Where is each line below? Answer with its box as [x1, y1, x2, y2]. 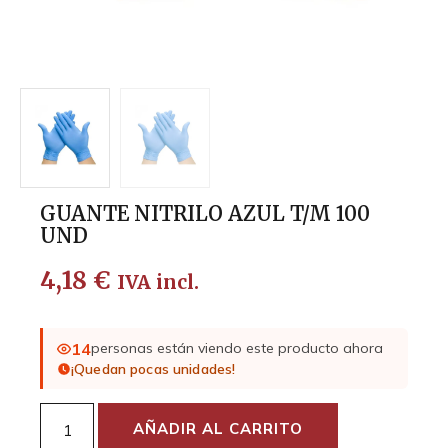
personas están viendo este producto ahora [91, 339, 383, 357]
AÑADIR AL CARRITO [133, 418, 304, 438]
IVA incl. [117, 269, 199, 294]
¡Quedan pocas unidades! [71, 359, 236, 378]
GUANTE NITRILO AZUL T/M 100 [40, 200, 370, 226]
